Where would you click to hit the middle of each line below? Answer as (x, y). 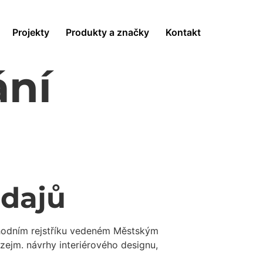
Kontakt (183, 32)
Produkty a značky (107, 32)
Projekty (31, 32)
